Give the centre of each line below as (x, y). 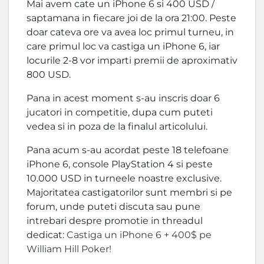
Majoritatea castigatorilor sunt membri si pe (129, 192)
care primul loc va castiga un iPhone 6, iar (123, 46)
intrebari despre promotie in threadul (115, 221)
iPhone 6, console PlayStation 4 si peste (120, 164)
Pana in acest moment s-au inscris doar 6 (123, 98)
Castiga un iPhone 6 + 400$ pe (139, 235)
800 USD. (49, 75)
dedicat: (47, 235)
